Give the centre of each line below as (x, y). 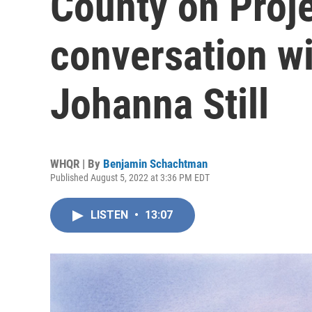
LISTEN (111, 215)
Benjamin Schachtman (155, 164)
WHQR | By (77, 164)
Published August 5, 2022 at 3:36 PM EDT (130, 178)
